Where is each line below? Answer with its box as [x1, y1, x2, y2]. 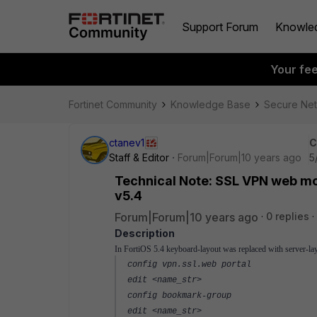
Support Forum [182, 19, 258, 34]
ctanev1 [109, 137, 144, 149]
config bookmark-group [127, 291, 231, 301]
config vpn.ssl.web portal [127, 260, 251, 270]
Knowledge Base [171, 98, 250, 110]
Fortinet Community [69, 98, 157, 110]
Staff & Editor [109, 151, 169, 163]
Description [115, 227, 175, 239]
